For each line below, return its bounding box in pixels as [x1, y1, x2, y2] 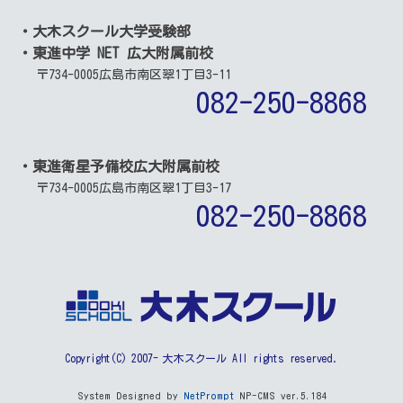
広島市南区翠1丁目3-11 [99, 68, 231, 82]
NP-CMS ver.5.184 [233, 390, 327, 401]
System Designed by [76, 390, 184, 401]
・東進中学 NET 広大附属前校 [18, 46, 213, 61]
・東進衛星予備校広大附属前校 [18, 159, 219, 175]
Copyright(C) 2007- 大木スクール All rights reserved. [65, 353, 338, 364]
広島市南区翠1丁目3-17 [99, 182, 231, 195]
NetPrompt [183, 390, 234, 401]
